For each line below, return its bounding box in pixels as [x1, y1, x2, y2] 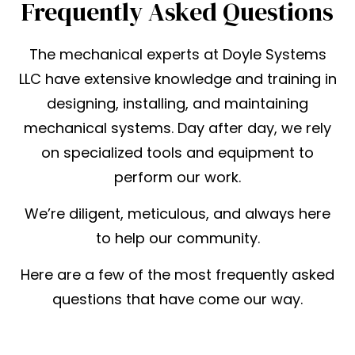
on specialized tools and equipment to [41, 143, 314, 163]
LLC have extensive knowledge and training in [18, 69, 337, 90]
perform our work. [114, 167, 241, 188]
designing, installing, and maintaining [47, 94, 308, 114]
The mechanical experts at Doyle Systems [29, 44, 326, 65]
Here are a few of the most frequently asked [21, 265, 334, 285]
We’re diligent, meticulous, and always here [25, 204, 330, 224]
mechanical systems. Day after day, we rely [24, 118, 331, 139]
